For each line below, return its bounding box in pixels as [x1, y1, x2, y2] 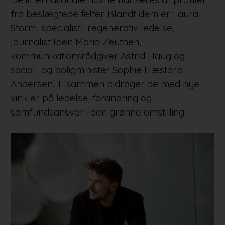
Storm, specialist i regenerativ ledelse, [10, 22, 174, 34]
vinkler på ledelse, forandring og [10, 92, 152, 104]
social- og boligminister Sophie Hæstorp [10, 64, 183, 76]
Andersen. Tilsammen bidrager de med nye [10, 78, 199, 90]
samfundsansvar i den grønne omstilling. [10, 106, 186, 119]
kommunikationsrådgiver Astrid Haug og [10, 50, 185, 62]
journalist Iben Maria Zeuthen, [10, 36, 141, 48]
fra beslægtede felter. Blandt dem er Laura [10, 8, 198, 20]
